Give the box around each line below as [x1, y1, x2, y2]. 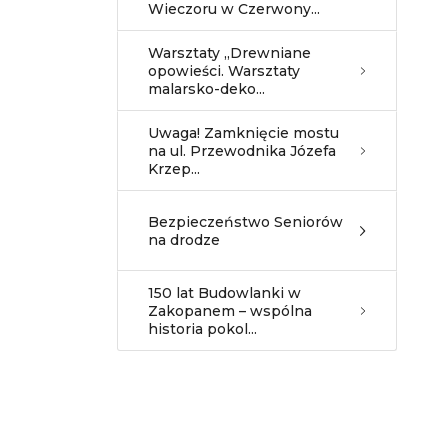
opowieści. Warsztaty [148, 62, 300, 80]
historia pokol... [148, 320, 257, 338]
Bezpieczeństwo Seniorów [148, 213, 343, 231]
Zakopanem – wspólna [148, 302, 312, 320]
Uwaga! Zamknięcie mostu [148, 124, 339, 142]
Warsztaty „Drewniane [148, 44, 311, 62]
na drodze [148, 231, 220, 249]
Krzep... [148, 160, 200, 178]
